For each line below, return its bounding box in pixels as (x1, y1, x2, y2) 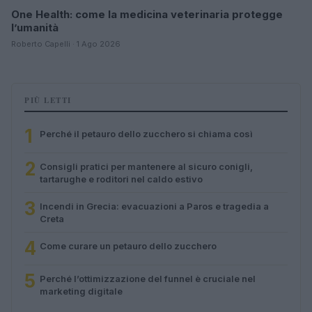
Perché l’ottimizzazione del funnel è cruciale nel (40, 272, 256, 284)
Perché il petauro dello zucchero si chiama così (40, 127, 253, 139)
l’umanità (11, 20, 58, 34)
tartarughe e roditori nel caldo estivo (40, 173, 203, 185)
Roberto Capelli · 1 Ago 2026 (11, 38, 120, 49)
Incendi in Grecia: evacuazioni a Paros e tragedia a (40, 200, 269, 212)
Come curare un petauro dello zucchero (40, 240, 217, 251)
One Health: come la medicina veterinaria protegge (11, 7, 283, 21)
